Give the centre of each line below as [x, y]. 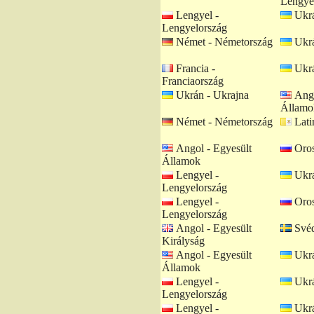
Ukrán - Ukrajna [211, 95]
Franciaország [193, 81]
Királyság [183, 241]
